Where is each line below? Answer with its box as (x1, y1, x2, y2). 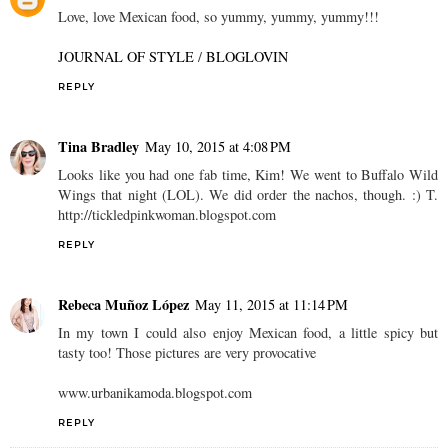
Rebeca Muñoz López (58, 294, 189, 316)
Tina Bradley (58, 136, 139, 158)
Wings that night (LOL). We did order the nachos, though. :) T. (58, 185, 438, 205)
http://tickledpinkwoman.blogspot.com (58, 205, 276, 225)
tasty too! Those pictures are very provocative (58, 343, 316, 363)
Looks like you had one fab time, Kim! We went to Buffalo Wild (58, 165, 438, 185)
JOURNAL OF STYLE (58, 47, 194, 67)
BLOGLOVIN (206, 47, 288, 67)
